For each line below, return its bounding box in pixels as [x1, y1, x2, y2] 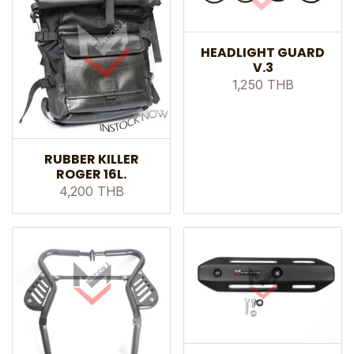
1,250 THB [232, 76, 294, 92]
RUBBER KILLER [43, 149, 139, 168]
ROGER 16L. [56, 164, 126, 183]
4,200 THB [58, 183, 124, 199]
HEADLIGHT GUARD [201, 43, 325, 62]
